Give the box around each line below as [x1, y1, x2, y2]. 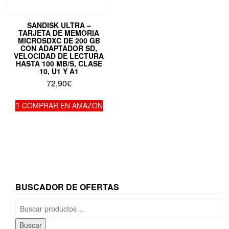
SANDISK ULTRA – [27, 19, 91, 30]
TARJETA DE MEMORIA [18, 27, 100, 38]
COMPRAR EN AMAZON [21, 100, 103, 110]
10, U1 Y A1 [39, 65, 79, 76]
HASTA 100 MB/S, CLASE [15, 58, 102, 68]
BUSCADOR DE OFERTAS [15, 180, 119, 193]
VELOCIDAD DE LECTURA [14, 50, 104, 61]
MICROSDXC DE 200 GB [17, 35, 100, 45]
